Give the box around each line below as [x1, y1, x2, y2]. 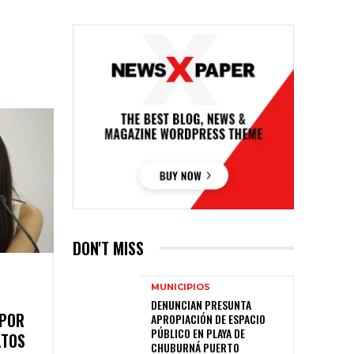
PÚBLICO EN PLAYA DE [151, 324, 245, 341]
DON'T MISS [73, 235, 144, 260]
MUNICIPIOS [151, 281, 210, 292]
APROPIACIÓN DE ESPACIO [151, 310, 265, 327]
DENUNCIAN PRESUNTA [151, 296, 251, 313]
